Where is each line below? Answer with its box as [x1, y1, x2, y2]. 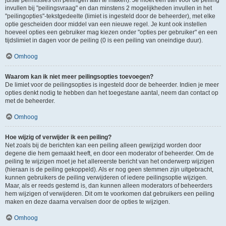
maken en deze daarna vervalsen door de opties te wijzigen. [5, 198, 170, 205]
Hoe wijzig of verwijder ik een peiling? [5, 134, 111, 141]
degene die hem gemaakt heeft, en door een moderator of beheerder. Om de [5, 150, 214, 157]
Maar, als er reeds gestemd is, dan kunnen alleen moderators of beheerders [5, 182, 212, 189]
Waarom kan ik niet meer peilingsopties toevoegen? [5, 73, 153, 80]
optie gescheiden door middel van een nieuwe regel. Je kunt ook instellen [5, 21, 207, 28]
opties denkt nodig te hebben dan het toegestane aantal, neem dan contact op [5, 89, 218, 96]
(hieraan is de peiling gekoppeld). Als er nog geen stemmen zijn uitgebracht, [5, 166, 213, 173]
